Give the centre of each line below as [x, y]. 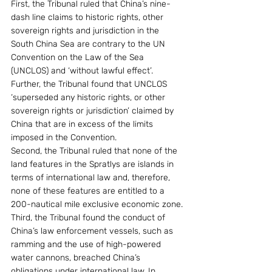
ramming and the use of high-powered [87, 244]
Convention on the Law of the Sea [79, 57]
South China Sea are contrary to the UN [89, 44]
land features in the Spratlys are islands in [93, 164]
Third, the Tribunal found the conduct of [89, 218]
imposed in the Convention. [64, 138]
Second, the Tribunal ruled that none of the [95, 151]
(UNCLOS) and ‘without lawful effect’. [83, 71]
